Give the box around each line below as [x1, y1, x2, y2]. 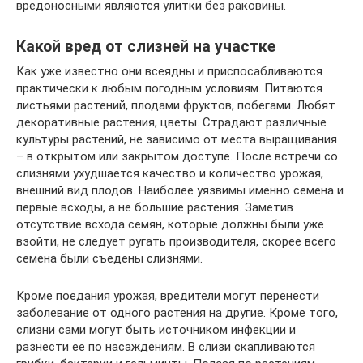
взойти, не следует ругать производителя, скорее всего [16, 233, 336, 249]
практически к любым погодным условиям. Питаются [16, 80, 322, 96]
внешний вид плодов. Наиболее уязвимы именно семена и [16, 182, 344, 198]
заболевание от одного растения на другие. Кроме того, [16, 305, 338, 320]
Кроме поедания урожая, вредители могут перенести [16, 288, 319, 303]
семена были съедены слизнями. [16, 250, 203, 266]
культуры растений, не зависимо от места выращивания [16, 131, 337, 147]
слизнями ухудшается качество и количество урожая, [16, 165, 323, 181]
